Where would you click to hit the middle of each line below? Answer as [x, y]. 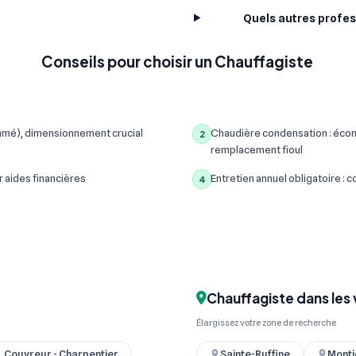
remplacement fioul [257, 150]
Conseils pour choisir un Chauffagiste [177, 61]
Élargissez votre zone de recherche [266, 323]
